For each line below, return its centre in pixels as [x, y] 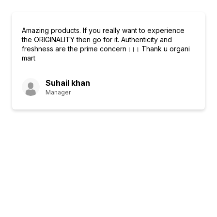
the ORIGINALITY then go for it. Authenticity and [97, 39]
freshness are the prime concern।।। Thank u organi [106, 49]
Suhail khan [68, 83]
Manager [58, 92]
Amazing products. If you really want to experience [103, 30]
